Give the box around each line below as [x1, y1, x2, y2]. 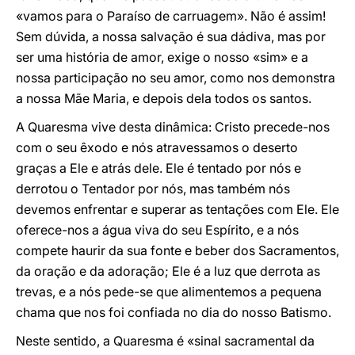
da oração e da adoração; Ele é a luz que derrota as [16, 263, 320, 279]
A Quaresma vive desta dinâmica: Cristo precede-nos [16, 119, 330, 135]
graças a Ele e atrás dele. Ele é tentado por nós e [16, 160, 301, 176]
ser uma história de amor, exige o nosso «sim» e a [16, 49, 308, 65]
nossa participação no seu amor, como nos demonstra [16, 70, 335, 86]
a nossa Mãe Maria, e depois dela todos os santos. [16, 90, 311, 106]
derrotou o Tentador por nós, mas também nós [16, 181, 290, 197]
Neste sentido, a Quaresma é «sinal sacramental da [16, 333, 315, 349]
